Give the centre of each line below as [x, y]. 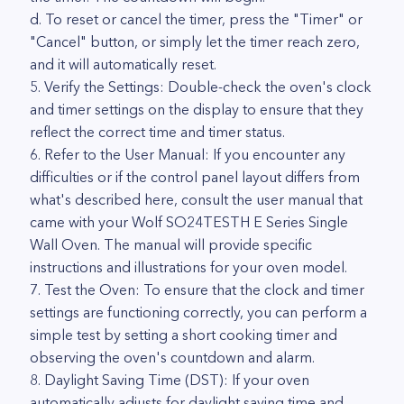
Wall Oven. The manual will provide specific [171, 244]
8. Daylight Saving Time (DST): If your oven [170, 380]
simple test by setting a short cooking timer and [184, 335]
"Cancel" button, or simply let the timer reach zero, [195, 41]
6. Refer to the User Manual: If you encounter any [188, 154]
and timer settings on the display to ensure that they [197, 109]
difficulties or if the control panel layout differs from [195, 177]
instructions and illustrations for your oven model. [188, 267]
